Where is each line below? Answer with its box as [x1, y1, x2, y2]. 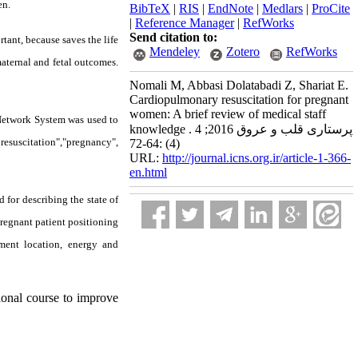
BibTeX [129, 2, 170, 15]
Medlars [262, 2, 303, 15]
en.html [129, 165, 167, 179]
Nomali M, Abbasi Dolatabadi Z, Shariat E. [129, 78, 348, 92]
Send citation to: [129, 30, 217, 44]
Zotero [226, 45, 260, 58]
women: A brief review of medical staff [129, 107, 326, 121]
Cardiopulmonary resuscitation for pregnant [129, 93, 348, 106]
